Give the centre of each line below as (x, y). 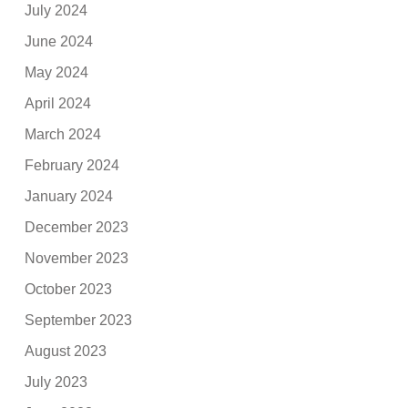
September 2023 (79, 320)
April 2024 (58, 103)
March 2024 (63, 134)
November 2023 (77, 258)
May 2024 (57, 72)
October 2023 (69, 289)
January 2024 (69, 196)
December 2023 (77, 227)
